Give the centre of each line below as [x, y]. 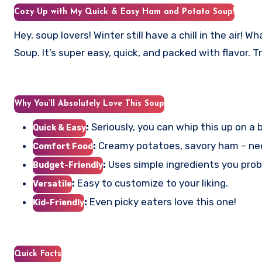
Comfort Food [63, 146]
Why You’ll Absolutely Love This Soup [89, 104]
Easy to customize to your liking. [151, 183]
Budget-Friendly [68, 165]
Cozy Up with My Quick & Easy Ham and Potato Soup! [124, 12]
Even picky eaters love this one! [162, 202]
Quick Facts [38, 254]
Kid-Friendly [58, 203]
